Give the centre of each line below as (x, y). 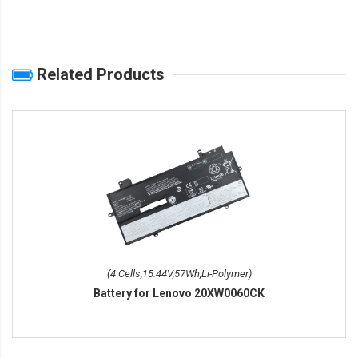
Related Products (99, 75)
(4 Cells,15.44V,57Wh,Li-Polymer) (179, 274)
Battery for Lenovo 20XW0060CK (179, 294)
